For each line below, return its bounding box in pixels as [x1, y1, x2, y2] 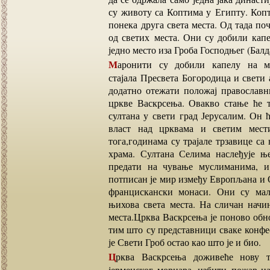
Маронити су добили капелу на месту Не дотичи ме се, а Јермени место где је [108, 57, 118, 71]
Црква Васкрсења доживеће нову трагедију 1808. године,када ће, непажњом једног [108, 250, 116, 263]
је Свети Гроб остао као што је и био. [108, 236, 261, 248]
